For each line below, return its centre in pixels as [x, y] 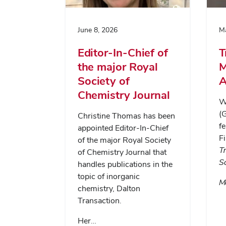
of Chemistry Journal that [122, 152]
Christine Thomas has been [126, 116]
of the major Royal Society [124, 140]
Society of [104, 81]
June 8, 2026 [98, 30]
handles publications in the [125, 164]
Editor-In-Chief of [123, 53]
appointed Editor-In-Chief [123, 128]
